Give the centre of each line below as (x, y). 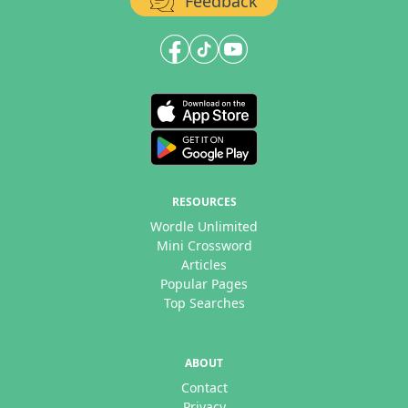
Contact (204, 388)
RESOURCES (204, 202)
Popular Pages (204, 284)
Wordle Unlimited (204, 227)
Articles (204, 265)
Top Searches (204, 303)
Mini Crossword (204, 246)
